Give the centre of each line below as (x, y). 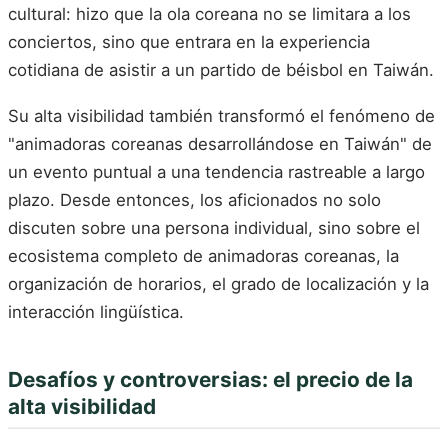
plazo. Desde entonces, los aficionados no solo (194, 199)
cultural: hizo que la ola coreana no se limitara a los (209, 14)
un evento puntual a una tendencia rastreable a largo (216, 171)
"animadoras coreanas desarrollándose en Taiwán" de (220, 143)
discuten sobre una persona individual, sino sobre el (214, 227)
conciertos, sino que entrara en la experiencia (189, 42)
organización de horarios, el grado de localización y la (218, 283)
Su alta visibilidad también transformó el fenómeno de (221, 115)
